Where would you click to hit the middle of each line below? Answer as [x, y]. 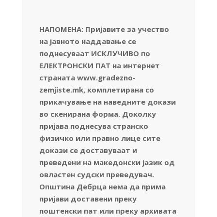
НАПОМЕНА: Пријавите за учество [104, 29]
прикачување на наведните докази [107, 101]
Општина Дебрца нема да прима [102, 186]
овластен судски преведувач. [96, 174]
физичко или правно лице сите [100, 138]
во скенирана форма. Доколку [97, 114]
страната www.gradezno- [87, 77]
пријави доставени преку [88, 198]
